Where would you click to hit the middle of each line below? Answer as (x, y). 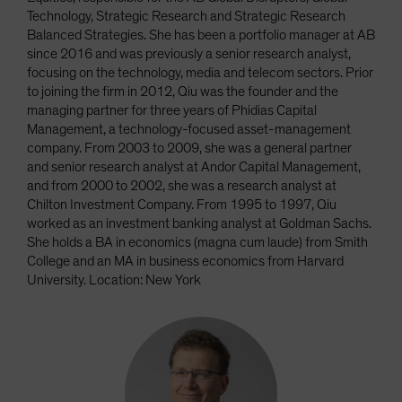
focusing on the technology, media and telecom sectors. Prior (200, 72)
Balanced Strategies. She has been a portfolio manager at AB (201, 35)
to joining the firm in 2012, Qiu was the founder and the (183, 91)
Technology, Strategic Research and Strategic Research (186, 16)
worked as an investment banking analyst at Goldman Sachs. (199, 223)
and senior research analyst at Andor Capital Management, (194, 166)
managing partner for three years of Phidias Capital (172, 110)
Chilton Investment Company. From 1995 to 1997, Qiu (182, 204)
